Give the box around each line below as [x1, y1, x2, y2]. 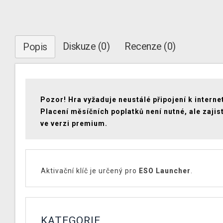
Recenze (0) [124, 40, 176, 52]
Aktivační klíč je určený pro [41, 167, 139, 175]
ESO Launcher [139, 167, 191, 175]
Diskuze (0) [62, 40, 110, 52]
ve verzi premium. [40, 119, 108, 127]
